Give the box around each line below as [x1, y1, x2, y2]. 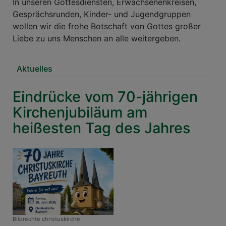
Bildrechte [13, 215, 40, 223]
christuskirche [42, 215, 80, 223]
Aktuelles [17, 64, 52, 74]
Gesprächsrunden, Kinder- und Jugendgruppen [13, 9, 191, 20]
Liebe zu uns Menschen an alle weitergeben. [13, 33, 181, 44]
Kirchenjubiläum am [13, 103, 147, 121]
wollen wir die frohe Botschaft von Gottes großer [13, 21, 201, 32]
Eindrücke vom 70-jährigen [13, 87, 198, 105]
